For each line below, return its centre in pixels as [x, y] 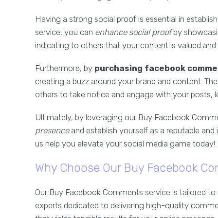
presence [52, 130]
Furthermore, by [65, 68]
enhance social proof [133, 32]
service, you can [65, 32]
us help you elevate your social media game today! [125, 144]
